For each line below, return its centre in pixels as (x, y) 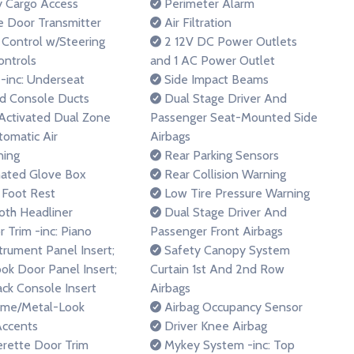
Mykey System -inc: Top (228, 345)
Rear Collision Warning (224, 174)
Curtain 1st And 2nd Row (217, 269)
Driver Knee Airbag (214, 326)
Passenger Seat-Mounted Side (234, 117)
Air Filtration (196, 23)
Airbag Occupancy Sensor (232, 307)
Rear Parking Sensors (220, 155)
